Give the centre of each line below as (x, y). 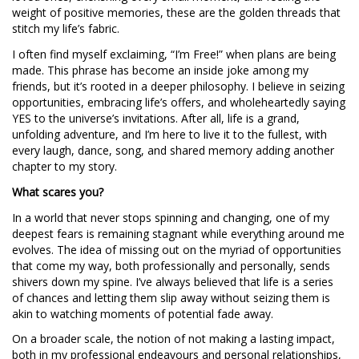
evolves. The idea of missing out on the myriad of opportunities (177, 249)
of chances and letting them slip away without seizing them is (171, 297)
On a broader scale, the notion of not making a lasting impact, (173, 339)
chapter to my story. (65, 166)
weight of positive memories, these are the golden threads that (176, 12)
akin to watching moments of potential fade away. (143, 313)
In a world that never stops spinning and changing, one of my (171, 217)
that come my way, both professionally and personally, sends (171, 265)
